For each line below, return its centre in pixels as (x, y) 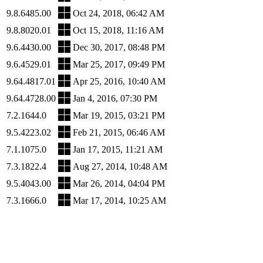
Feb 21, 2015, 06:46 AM (119, 132)
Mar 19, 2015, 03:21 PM (119, 115)
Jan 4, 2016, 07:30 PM (115, 98)
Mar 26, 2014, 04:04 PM (119, 183)
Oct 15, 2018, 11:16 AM (118, 30)
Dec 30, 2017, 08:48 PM (119, 47)
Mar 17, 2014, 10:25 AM (119, 200)
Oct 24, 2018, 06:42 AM (119, 13)
